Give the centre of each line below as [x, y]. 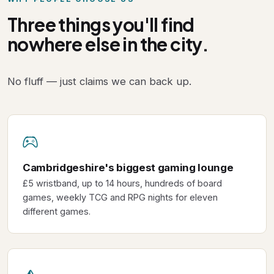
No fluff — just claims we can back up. [99, 81]
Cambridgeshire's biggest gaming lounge [128, 167]
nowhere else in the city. [108, 44]
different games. [57, 212]
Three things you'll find [101, 24]
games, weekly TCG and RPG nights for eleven [120, 198]
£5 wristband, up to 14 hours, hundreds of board [122, 183]
